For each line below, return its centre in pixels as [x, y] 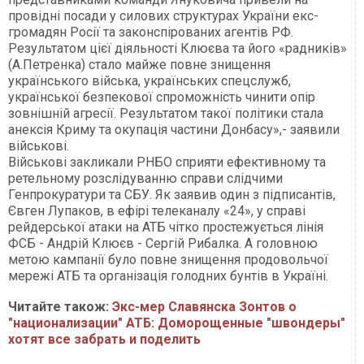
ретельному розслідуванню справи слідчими [145, 178]
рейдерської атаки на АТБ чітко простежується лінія [166, 227]
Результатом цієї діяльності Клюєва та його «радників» [178, 48]
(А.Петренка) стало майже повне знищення [139, 64]
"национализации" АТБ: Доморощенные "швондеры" [177, 323]
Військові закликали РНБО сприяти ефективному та [167, 162]
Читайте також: [60, 306]
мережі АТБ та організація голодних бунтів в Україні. [168, 275]
